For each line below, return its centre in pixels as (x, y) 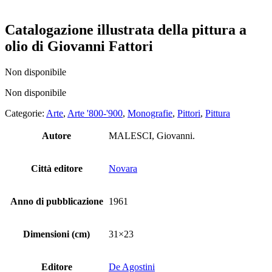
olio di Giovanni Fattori (79, 46)
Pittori (189, 113)
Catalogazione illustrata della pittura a (126, 29)
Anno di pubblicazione (56, 201)
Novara (123, 168)
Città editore (56, 168)
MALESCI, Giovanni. (152, 135)
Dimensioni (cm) (56, 234)
